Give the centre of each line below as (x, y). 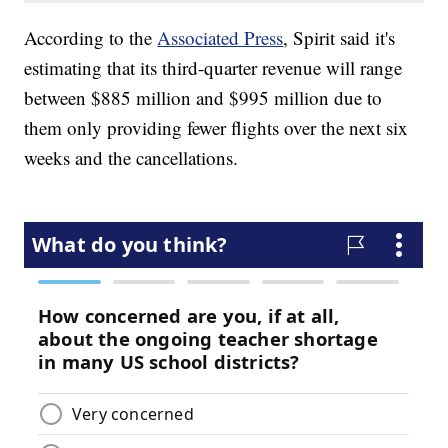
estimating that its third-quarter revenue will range (213, 68)
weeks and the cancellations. (131, 158)
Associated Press (220, 38)
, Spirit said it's (339, 38)
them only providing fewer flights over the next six (216, 128)
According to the (91, 38)
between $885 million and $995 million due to (203, 98)
